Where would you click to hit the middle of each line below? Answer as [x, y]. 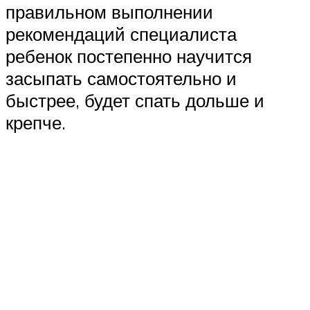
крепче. [36, 122]
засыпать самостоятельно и [121, 78]
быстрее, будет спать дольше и [135, 100]
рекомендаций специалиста [121, 34]
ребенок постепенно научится [129, 56]
